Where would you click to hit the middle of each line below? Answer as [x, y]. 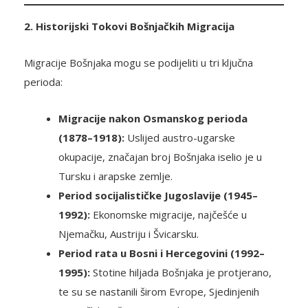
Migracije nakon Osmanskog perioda [153, 119]
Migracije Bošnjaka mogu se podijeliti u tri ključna [139, 63]
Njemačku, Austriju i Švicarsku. [129, 234]
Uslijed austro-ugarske [180, 138]
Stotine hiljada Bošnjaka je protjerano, [181, 273]
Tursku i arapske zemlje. [115, 176]
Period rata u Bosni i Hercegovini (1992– [162, 253]
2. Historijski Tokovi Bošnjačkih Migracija [129, 26]
